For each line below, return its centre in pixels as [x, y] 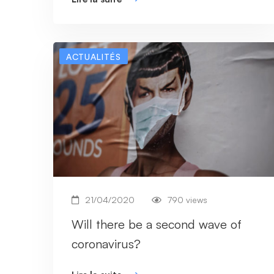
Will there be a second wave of [157, 224]
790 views [187, 199]
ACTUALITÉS [94, 56]
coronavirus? [106, 243]
